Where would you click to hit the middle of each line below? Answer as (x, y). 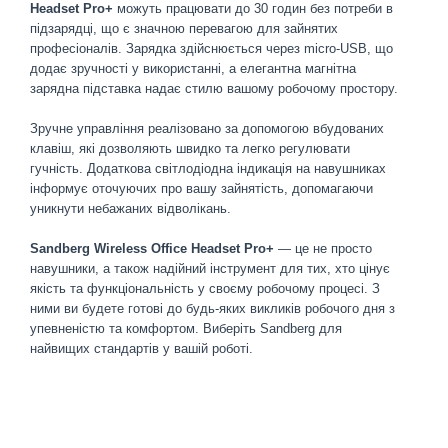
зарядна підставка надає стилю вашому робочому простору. (214, 88)
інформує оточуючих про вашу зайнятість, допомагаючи (201, 188)
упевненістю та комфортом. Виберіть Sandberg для (186, 328)
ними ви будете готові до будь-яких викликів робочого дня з (212, 308)
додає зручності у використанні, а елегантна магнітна (193, 68)
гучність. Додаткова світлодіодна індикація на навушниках (208, 168)
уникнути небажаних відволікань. (130, 208)
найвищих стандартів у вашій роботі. (141, 348)
